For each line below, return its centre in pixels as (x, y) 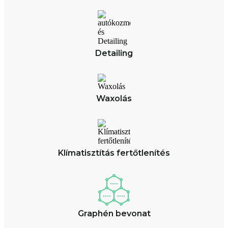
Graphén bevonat (114, 213)
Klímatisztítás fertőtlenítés (114, 153)
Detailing (114, 53)
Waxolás (114, 98)
